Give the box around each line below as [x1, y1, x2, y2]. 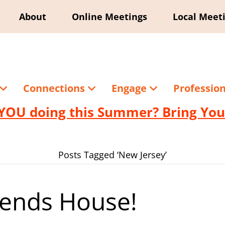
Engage [111, 81, 149, 95]
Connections [23, 81, 87, 95]
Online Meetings [72, 11, 148, 23]
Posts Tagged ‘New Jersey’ [58, 149, 167, 161]
